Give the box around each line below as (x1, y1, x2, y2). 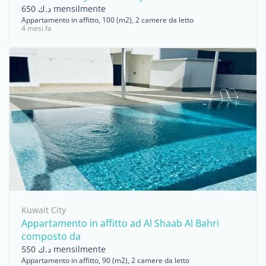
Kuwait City (21, 204, 66, 216)
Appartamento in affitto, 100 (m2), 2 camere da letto (21, 15, 194, 25)
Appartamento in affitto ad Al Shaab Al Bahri (21, 217, 219, 230)
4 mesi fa (21, 23, 52, 33)
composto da (21, 230, 81, 243)
